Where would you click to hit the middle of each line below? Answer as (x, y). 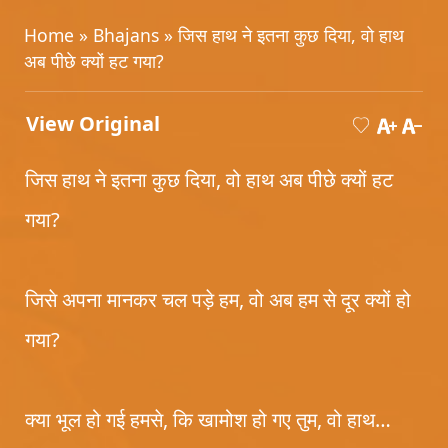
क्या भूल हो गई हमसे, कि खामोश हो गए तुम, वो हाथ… (208, 419)
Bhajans (126, 35)
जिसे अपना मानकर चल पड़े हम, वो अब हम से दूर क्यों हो (218, 299)
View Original (93, 123)
